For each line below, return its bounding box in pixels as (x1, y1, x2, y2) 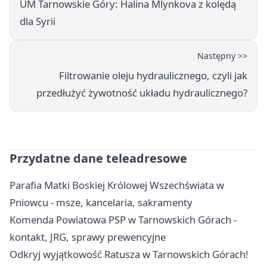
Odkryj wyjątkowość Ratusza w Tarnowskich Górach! (10, 247, 249, 262)
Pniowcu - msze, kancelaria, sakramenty (10, 195, 193, 210)
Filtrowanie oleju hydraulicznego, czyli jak (59, 69, 247, 83)
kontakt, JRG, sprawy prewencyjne (10, 230, 166, 244)
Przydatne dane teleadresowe (10, 150, 187, 167)
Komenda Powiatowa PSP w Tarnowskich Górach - (10, 213, 237, 227)
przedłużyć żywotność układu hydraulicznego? (36, 86, 247, 100)
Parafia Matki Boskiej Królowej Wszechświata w (10, 178, 224, 193)
